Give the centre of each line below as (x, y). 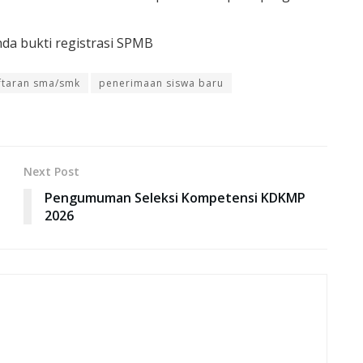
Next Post (51, 172)
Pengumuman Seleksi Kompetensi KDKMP (175, 198)
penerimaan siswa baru (161, 83)
